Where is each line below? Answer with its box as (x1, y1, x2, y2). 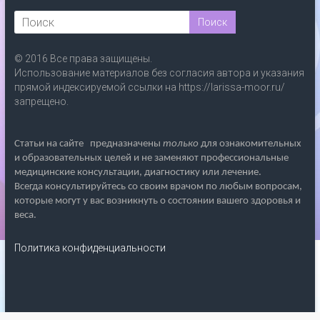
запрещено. (14, 96, 69, 108)
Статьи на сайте (14, 139, 86, 150)
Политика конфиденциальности (14, 242, 166, 254)
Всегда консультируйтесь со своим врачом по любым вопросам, (14, 181, 302, 193)
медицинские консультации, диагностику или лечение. (14, 167, 261, 179)
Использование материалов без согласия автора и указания (14, 67, 304, 79)
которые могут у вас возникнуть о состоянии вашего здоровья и (14, 196, 301, 207)
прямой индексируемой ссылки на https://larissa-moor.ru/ (14, 81, 285, 94)
